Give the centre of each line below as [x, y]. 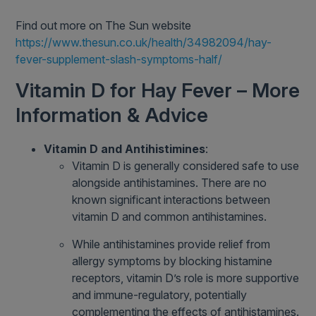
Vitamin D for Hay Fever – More [158, 91]
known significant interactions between [171, 200]
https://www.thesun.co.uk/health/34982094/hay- [144, 43]
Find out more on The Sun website [104, 26]
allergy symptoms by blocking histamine [172, 261]
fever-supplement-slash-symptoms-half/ [119, 60]
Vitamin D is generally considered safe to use [186, 166]
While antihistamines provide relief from [171, 244]
